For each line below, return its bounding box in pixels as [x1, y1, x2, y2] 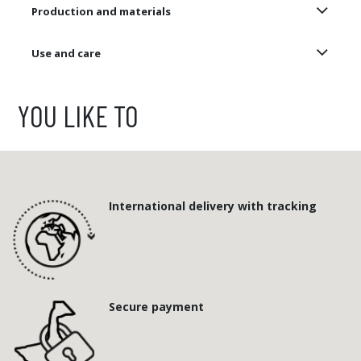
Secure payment [108, 298, 204, 314]
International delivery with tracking [108, 198, 317, 214]
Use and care [31, 45, 101, 60]
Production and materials [31, 3, 171, 19]
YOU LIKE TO [12, 98, 139, 134]
